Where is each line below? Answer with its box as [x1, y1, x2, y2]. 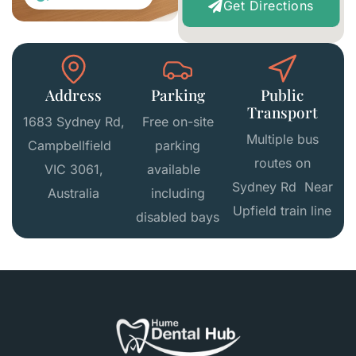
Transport [246, 101, 318, 122]
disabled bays [136, 208, 220, 225]
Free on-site [141, 113, 214, 130]
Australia [48, 184, 100, 201]
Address [45, 83, 103, 105]
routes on [253, 154, 311, 171]
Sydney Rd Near [231, 178, 333, 195]
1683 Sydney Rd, [22, 113, 125, 130]
